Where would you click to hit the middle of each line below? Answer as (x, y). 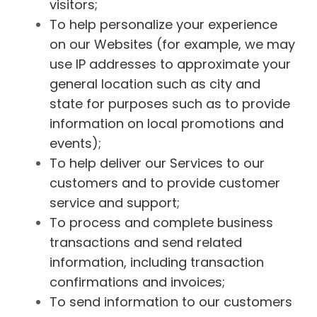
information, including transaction (157, 262)
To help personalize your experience (163, 24)
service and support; (115, 202)
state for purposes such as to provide (170, 103)
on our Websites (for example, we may (172, 44)
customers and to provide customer (165, 183)
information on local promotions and (167, 123)
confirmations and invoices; (137, 282)
